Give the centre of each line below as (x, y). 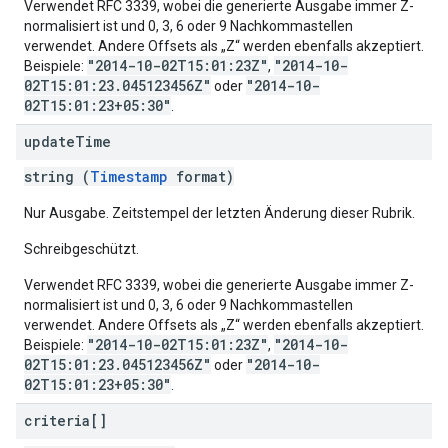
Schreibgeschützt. (81, 249)
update (49, 141)
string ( (57, 176)
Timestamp (129, 176)
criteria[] (65, 420)
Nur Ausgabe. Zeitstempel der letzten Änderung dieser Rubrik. (219, 213)
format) (201, 176)
